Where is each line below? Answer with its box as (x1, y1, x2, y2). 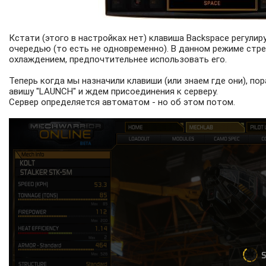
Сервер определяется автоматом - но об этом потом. (9, 97, 235, 108)
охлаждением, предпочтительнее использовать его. (9, 54, 227, 65)
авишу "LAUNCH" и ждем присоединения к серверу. (9, 86, 218, 97)
